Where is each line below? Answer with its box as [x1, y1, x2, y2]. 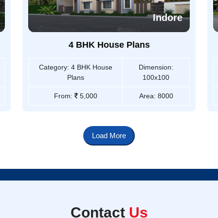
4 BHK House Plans [68, 40, 150, 50]
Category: [38, 63, 69, 72]
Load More [109, 131, 126, 140]
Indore [153, 12, 182, 23]
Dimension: [139, 63, 173, 72]
